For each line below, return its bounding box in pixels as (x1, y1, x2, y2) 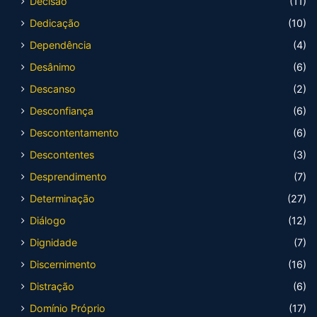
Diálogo (30, 214, 66, 227)
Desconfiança (30, 105, 93, 117)
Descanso (30, 83, 76, 96)
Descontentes (30, 149, 94, 161)
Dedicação (30, 17, 80, 30)
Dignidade (30, 236, 77, 249)
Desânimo (30, 61, 76, 74)
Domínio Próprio (30, 302, 105, 315)
